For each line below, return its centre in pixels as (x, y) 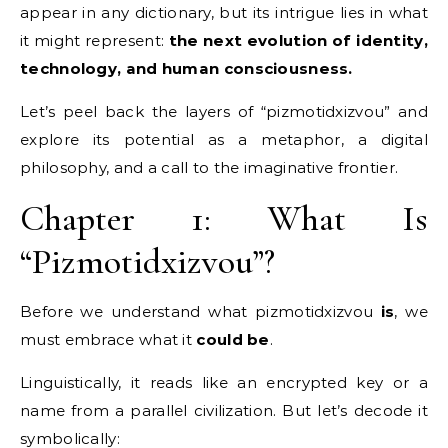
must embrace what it (108, 339)
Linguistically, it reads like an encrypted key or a (224, 382)
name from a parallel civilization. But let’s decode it (224, 410)
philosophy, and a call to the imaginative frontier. (209, 167)
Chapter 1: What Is (224, 218)
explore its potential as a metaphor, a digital (224, 139)
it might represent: (94, 40)
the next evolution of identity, (298, 40)
